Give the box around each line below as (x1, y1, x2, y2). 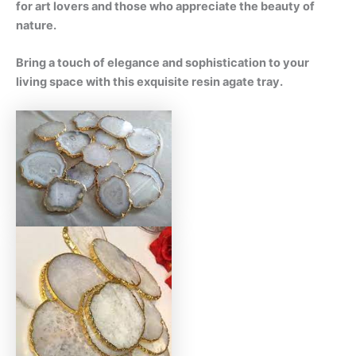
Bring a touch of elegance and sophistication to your (16, 56, 309, 71)
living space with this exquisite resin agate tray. (16, 75, 283, 90)
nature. (16, 17, 56, 33)
